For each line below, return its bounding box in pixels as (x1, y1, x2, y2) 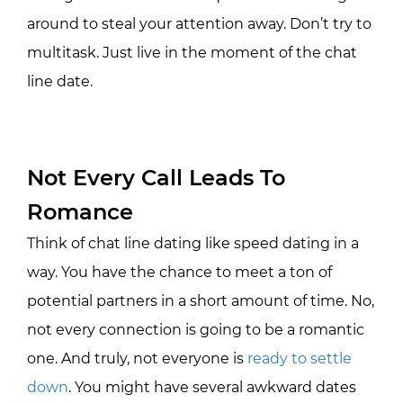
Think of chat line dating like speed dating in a (27, 234, 359, 252)
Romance (27, 198, 133, 225)
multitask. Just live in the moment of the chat (27, 43, 357, 61)
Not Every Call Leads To (27, 164, 285, 191)
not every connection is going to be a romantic (27, 320, 364, 338)
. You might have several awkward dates (68, 378, 356, 396)
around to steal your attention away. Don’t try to (27, 14, 372, 32)
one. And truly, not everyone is (27, 349, 247, 367)
